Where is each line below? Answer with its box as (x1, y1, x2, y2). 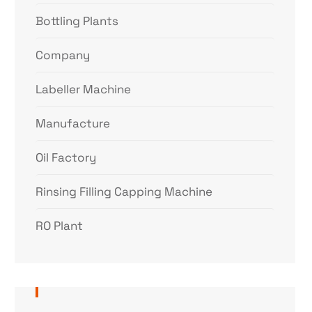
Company (36, 47, 91, 63)
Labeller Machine (36, 81, 132, 97)
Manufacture (36, 116, 111, 131)
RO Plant (36, 218, 84, 233)
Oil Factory (36, 150, 97, 165)
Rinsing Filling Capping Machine (36, 184, 213, 199)
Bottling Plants (36, 13, 119, 29)
